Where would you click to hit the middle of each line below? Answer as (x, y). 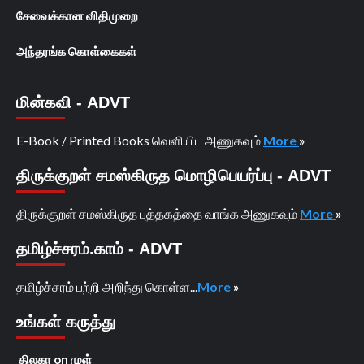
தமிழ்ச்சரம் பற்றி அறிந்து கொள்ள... (107, 286)
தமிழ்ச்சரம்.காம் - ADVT (99, 248)
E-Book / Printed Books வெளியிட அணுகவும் (140, 140)
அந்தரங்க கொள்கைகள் (76, 51)
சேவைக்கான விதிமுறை (77, 15)
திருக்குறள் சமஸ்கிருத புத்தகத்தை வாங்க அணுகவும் (158, 213)
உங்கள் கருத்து (66, 321)
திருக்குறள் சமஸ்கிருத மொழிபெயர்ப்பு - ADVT (173, 175)
